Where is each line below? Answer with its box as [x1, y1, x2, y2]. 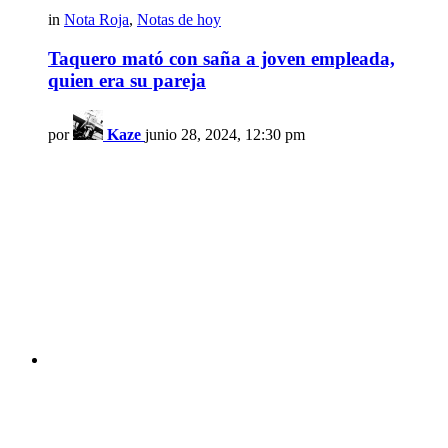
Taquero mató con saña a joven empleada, [48, 47, 395, 69]
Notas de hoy [137, 11, 221, 29]
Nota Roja [64, 11, 129, 29]
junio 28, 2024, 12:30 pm [145, 126, 305, 144]
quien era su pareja [48, 69, 206, 91]
